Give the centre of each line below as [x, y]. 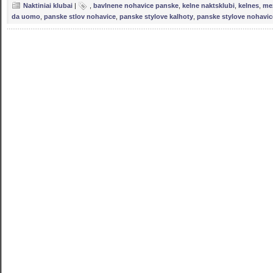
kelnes [249, 5]
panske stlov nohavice [80, 16]
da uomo [26, 16]
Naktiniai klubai [48, 5]
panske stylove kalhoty [156, 16]
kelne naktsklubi [208, 5]
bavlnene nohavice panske [136, 5]
